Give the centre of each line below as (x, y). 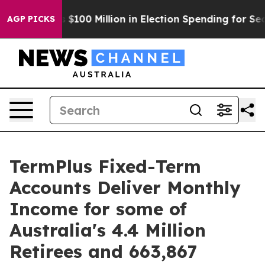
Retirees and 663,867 (104, 251)
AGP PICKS (31, 19)
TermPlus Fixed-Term (105, 166)
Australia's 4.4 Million (108, 230)
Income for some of (98, 209)
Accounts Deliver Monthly (125, 188)
